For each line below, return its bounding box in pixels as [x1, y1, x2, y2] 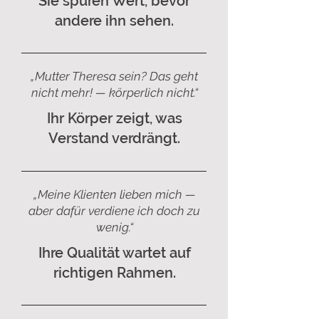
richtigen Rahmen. [53, 264, 176, 281]
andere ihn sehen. [55, 12, 174, 29]
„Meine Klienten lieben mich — [33, 187, 196, 202]
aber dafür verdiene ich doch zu [28, 204, 200, 218]
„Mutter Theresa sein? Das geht [31, 69, 198, 83]
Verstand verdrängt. [48, 130, 180, 147]
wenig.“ [95, 220, 133, 234]
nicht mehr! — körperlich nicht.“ [31, 85, 198, 100]
